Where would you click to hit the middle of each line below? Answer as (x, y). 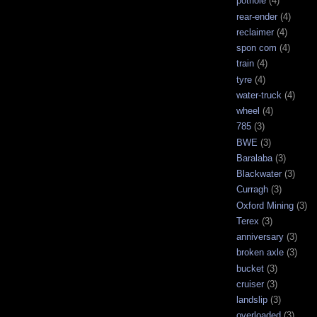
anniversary (260, 237)
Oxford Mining (265, 205)
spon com (257, 48)
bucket (250, 268)
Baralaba (254, 158)
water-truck (259, 95)
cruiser (250, 284)
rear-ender (257, 16)
